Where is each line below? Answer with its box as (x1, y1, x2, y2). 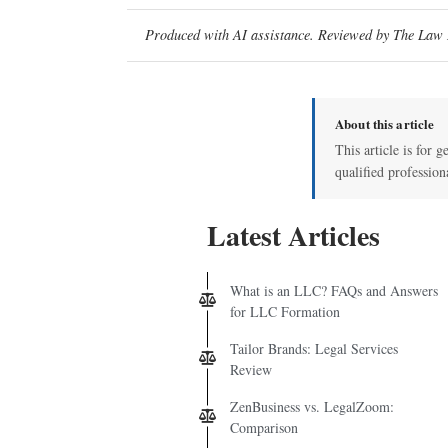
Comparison (230, 417, 298, 437)
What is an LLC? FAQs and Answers (230, 280, 438, 300)
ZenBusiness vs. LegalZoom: (230, 396, 394, 416)
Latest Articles (207, 214, 380, 256)
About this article (335, 113, 435, 133)
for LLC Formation (230, 301, 340, 321)
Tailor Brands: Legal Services (230, 338, 398, 358)
